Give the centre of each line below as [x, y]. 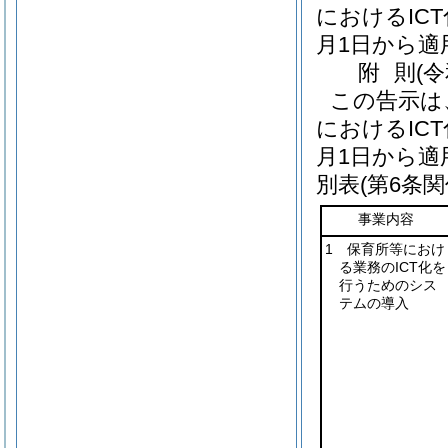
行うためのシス [387, 285]
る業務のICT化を [392, 267]
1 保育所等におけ [384, 249]
